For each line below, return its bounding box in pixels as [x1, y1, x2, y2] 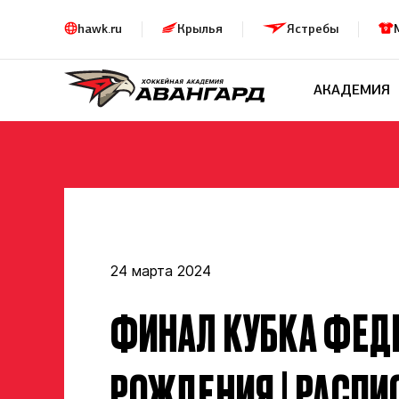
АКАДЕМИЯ [313, 81, 390, 99]
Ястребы [287, 20, 338, 37]
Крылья [177, 20, 223, 37]
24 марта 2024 [110, 261, 211, 280]
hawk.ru [77, 20, 122, 37]
